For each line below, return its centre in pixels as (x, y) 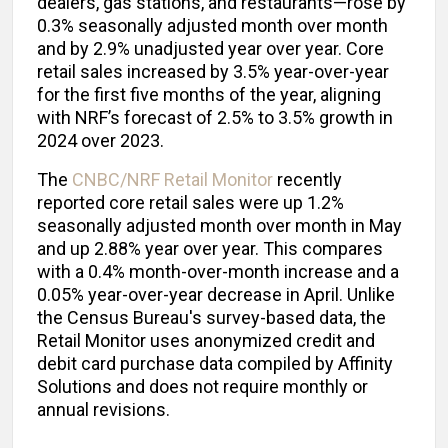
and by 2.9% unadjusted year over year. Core (210, 49)
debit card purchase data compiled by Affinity (215, 364)
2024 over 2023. (100, 141)
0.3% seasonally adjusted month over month (212, 26)
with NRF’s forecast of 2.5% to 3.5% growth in (215, 118)
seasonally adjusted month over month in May (219, 226)
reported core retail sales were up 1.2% (190, 203)
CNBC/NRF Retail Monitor (172, 180)
